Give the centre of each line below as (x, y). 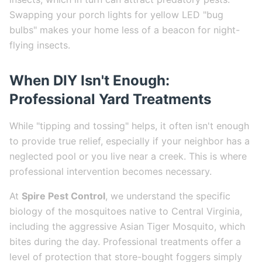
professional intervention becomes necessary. (111, 171)
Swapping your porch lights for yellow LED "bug (116, 15)
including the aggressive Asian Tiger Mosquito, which (127, 226)
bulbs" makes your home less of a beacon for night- (125, 30)
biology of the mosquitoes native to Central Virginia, (126, 211)
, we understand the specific (168, 196)
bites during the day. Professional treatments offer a (125, 242)
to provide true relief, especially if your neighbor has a (130, 141)
